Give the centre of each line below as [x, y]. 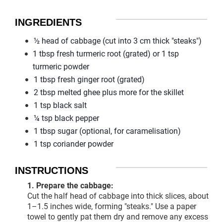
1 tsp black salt [60, 106]
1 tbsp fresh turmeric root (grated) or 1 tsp [106, 54]
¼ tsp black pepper [66, 118]
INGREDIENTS [48, 23]
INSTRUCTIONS [52, 171]
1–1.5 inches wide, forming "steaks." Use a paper [112, 207]
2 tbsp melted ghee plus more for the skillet [109, 93]
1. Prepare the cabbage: [70, 186]
